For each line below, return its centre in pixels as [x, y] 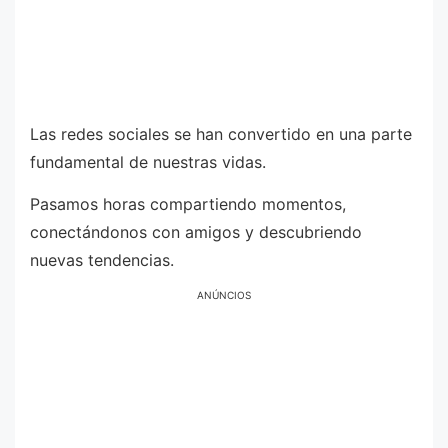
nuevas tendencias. [102, 259]
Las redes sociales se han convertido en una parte [221, 134]
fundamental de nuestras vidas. [148, 162]
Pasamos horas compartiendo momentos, [188, 203]
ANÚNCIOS [224, 295]
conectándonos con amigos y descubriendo [196, 231]
